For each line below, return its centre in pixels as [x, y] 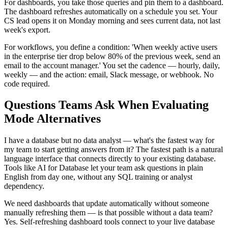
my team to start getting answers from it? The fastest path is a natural [113, 150]
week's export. [27, 30]
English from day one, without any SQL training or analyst [98, 177]
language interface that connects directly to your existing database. [110, 159]
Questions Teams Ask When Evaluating [106, 105]
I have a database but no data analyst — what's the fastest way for [109, 140]
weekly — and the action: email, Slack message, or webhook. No [109, 74]
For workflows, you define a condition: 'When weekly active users [111, 47]
